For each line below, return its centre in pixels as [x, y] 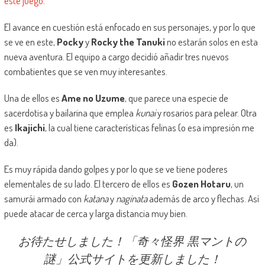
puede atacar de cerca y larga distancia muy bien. [96, 214]
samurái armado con [43, 199]
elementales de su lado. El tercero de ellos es [88, 184]
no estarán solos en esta [211, 42]
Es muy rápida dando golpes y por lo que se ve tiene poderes [116, 169]
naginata [131, 199]
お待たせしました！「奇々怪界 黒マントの [132, 241]
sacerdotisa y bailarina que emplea [70, 113]
